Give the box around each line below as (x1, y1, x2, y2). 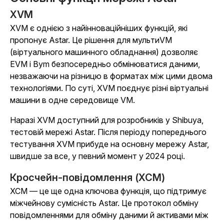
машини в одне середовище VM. (10, 95, 135, 105)
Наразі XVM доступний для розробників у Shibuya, (10, 115, 203, 125)
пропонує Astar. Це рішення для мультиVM (10, 35, 172, 45)
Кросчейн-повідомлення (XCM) (10, 171, 165, 184)
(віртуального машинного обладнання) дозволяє (10, 47, 198, 57)
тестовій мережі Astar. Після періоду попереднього (10, 127, 206, 137)
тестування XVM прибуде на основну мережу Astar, (10, 139, 209, 149)
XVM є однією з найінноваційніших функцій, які (10, 23, 187, 33)
